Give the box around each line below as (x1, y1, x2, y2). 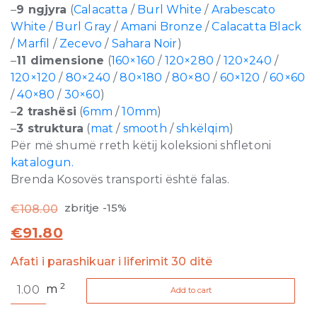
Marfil (17, 37, 53, 50)
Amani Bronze (120, 20, 202, 33)
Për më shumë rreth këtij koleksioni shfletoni (11, 139, 272, 152)
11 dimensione (16, 54, 105, 67)
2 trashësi (16, 105, 76, 118)
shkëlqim (176, 122, 229, 135)
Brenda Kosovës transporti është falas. (11, 173, 229, 186)
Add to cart (170, 285, 212, 295)
